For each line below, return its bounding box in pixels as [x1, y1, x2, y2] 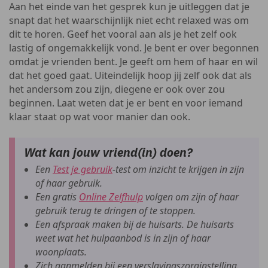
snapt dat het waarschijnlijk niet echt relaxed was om [9, 14, 249, 27]
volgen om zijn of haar [143, 190, 239, 203]
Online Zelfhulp [79, 190, 143, 203]
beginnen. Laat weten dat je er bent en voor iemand [9, 96, 243, 109]
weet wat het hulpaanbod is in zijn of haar [35, 232, 211, 245]
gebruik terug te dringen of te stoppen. [35, 204, 196, 217]
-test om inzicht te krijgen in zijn [112, 163, 244, 176]
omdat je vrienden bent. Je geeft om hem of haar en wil [9, 55, 258, 68]
